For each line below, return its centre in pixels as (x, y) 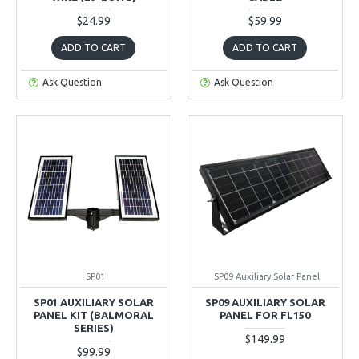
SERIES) (93, 327)
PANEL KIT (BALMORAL (93, 315)
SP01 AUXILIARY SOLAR (93, 302)
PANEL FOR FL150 (265, 315)
